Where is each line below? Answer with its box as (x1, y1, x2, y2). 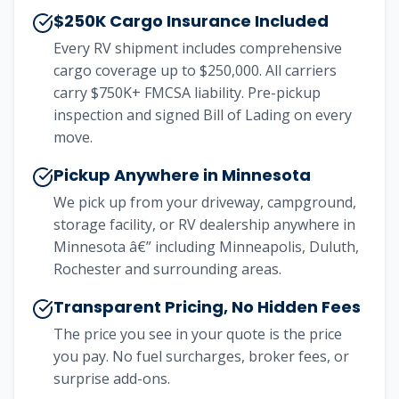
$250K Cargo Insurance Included (53, 10, 329, 32)
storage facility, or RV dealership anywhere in (53, 215, 355, 234)
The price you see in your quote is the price (53, 324, 342, 344)
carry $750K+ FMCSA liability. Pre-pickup (53, 83, 321, 102)
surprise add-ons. (53, 369, 170, 388)
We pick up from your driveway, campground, (53, 192, 356, 212)
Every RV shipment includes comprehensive (53, 38, 342, 58)
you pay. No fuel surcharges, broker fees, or (53, 346, 349, 366)
